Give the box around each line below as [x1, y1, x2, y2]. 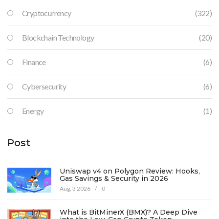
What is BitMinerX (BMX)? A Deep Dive [60, 208, 197, 217]
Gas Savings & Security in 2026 [60, 174, 168, 183]
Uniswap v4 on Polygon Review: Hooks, [60, 167, 200, 176]
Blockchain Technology [22, 33, 94, 43]
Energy [22, 106, 44, 116]
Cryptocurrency [22, 8, 71, 18]
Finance [22, 57, 46, 67]
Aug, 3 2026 [60, 185, 91, 193]
